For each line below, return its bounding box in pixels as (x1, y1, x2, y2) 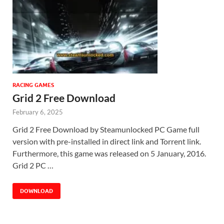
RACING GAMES (12, 81, 54, 89)
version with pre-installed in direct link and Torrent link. (12, 136, 201, 146)
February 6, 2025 (12, 108, 63, 116)
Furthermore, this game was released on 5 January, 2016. (12, 148, 206, 158)
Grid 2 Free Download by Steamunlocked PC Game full (12, 124, 199, 134)
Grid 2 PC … (12, 160, 53, 170)
